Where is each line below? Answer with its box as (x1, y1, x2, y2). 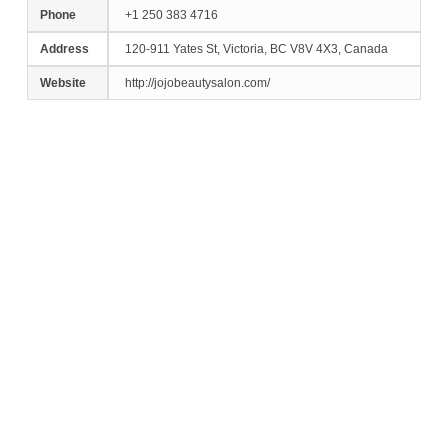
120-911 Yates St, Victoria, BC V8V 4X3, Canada (125, 42, 388, 56)
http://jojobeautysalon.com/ (125, 76, 270, 90)
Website (40, 76, 86, 90)
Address (40, 42, 89, 56)
